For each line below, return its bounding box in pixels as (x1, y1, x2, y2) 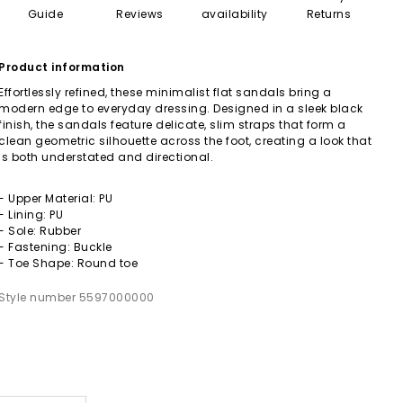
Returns (306, 5, 352, 22)
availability (201, 5, 268, 22)
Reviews (116, 5, 164, 22)
